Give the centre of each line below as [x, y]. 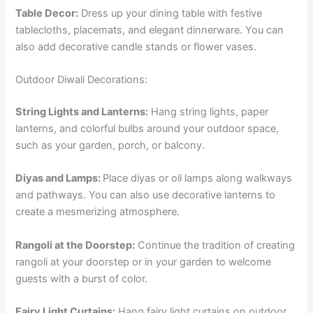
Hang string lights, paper [209, 111]
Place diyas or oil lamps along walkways [198, 179]
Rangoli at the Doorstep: [75, 245]
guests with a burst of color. [82, 278]
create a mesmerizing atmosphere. [98, 212]
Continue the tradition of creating [215, 245]
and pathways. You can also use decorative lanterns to [146, 195]
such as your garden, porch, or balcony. [110, 145]
